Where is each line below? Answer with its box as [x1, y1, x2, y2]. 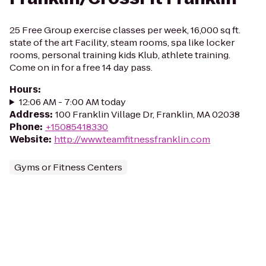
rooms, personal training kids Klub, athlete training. [9, 49, 230, 61]
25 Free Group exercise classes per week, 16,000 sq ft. [9, 24, 240, 36]
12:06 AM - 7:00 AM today [18, 96, 126, 108]
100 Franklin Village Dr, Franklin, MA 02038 [55, 108, 240, 121]
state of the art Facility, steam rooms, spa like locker [9, 36, 235, 49]
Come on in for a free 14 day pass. [9, 61, 153, 74]
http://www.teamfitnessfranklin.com [54, 133, 210, 145]
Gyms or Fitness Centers [14, 161, 122, 173]
